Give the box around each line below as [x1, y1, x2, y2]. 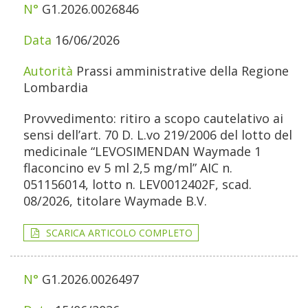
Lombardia [23, 79, 88, 96]
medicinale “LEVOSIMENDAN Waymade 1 [23, 143, 261, 160]
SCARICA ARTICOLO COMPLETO [46, 226, 192, 240]
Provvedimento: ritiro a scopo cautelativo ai [23, 110, 283, 127]
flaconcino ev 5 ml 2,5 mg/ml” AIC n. [23, 159, 232, 177]
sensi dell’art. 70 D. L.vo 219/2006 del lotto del [23, 126, 292, 144]
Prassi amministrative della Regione [76, 63, 289, 80]
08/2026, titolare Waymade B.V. [23, 192, 207, 210]
